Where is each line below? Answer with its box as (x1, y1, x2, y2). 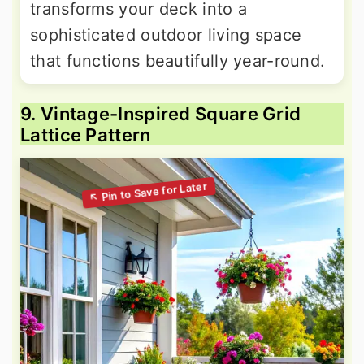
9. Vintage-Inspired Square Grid (20, 103, 301, 125)
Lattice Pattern (20, 124, 151, 146)
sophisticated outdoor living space (30, 25, 302, 45)
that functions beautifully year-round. (30, 51, 326, 71)
